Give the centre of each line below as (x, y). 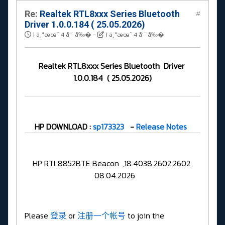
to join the (145, 215)
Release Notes (161, 126)
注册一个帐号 (101, 215)
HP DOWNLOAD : (64, 126)
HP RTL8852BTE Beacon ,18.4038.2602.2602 (113, 163)
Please (37, 215)
